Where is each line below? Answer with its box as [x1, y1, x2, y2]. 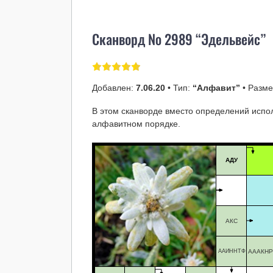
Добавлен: [92, 82, 136, 93]
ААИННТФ [218, 247, 246, 254]
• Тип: [165, 82, 193, 93]
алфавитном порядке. [92, 118, 181, 129]
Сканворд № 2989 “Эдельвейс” [92, 29, 266, 50]
